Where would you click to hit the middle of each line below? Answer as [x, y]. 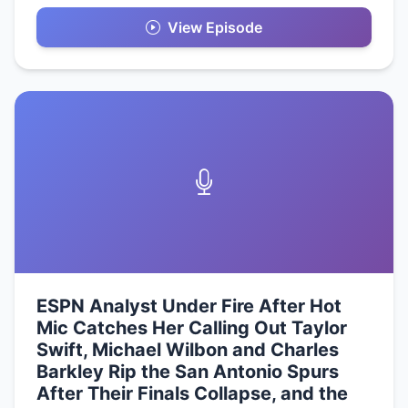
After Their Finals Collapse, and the [192, 393]
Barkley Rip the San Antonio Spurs [188, 371]
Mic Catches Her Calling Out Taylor [192, 327]
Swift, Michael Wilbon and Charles [188, 349]
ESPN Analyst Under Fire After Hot [189, 306]
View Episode [215, 27]
